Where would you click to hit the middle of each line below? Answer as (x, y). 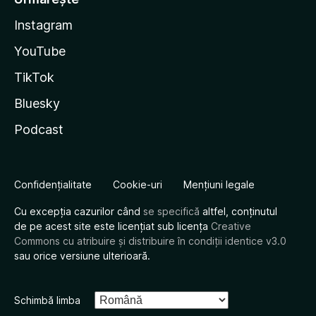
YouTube (40, 51)
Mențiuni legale (219, 184)
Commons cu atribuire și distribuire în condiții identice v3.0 (150, 241)
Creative (231, 226)
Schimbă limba (47, 300)
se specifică (171, 211)
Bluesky (37, 103)
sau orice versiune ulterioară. (82, 256)
